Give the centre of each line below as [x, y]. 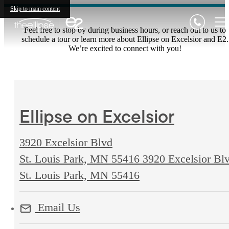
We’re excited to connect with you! [125, 48]
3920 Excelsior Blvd [66, 143]
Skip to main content [35, 9]
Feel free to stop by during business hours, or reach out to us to [125, 30]
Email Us [58, 207]
